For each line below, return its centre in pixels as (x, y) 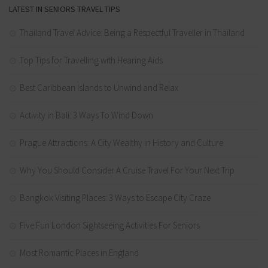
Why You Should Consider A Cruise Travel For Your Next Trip (127, 170)
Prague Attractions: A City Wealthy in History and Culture (121, 143)
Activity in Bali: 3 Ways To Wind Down (86, 115)
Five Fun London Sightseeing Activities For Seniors (110, 226)
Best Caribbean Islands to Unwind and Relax (99, 88)
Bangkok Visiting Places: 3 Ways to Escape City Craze (115, 198)
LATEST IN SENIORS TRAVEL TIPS (65, 9)
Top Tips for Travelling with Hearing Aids (91, 60)
